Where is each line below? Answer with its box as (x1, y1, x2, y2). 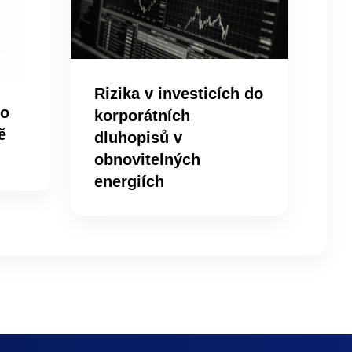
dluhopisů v (93, 129, 182, 147)
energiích (93, 173, 164, 191)
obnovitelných (93, 151, 200, 169)
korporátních (93, 107, 190, 125)
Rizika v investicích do (93, 85, 263, 103)
